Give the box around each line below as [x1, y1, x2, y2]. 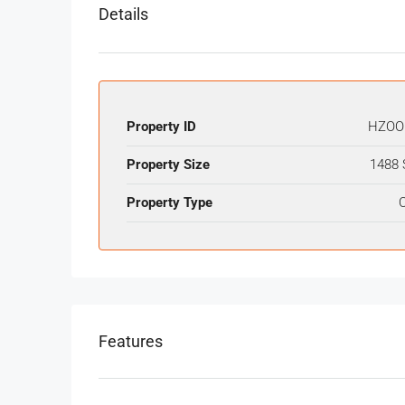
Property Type [127, 194, 212, 212]
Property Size [127, 156, 210, 174]
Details [99, 5, 148, 24]
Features [99, 332, 163, 352]
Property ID [127, 118, 196, 136]
